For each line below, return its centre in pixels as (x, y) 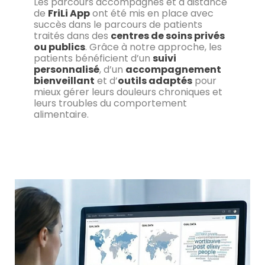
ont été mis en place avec (151, 14)
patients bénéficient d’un (93, 59)
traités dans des (72, 36)
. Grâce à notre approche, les (153, 47)
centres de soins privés (167, 36)
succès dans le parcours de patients (118, 25)
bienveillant (64, 81)
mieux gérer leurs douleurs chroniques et (128, 92)
